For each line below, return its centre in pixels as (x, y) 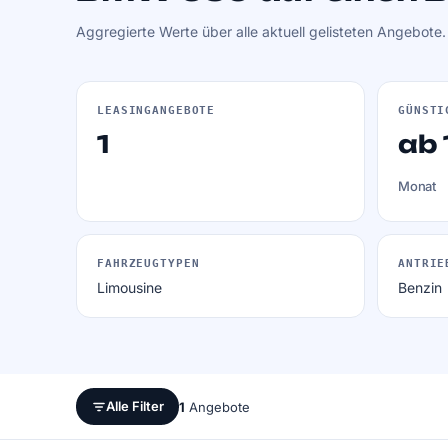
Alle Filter (134, 406)
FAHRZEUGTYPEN (148, 263)
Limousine (129, 287)
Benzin (420, 287)
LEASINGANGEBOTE (156, 110)
